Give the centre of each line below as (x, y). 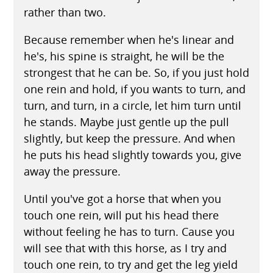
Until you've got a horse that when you (122, 198)
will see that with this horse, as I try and (125, 248)
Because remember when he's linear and (129, 39)
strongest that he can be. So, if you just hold (136, 72)
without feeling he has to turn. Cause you (129, 231)
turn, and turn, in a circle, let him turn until (132, 105)
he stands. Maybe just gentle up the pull (126, 122)
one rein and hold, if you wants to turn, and (134, 89)
